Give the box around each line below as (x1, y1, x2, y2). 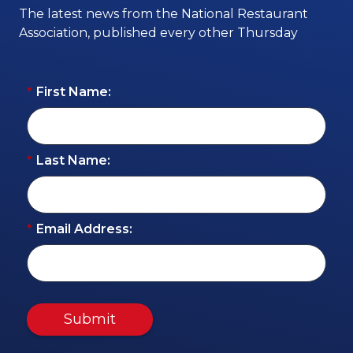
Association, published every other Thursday (19, 25, 298, 41)
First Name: (36, 84, 111, 100)
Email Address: (36, 221, 132, 236)
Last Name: (36, 152, 110, 168)
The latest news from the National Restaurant (19, 6, 308, 22)
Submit (64, 310, 116, 329)
